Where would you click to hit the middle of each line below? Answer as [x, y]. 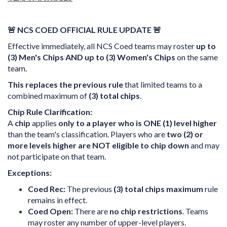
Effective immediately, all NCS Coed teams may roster [102, 46]
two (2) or [185, 134]
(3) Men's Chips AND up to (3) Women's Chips [91, 57]
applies [44, 123]
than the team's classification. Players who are [87, 134]
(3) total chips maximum [158, 189]
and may [204, 145]
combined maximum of [48, 96]
